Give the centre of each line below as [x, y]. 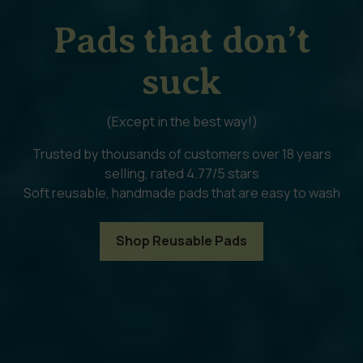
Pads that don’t [181, 40]
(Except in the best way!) [181, 121]
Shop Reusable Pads [181, 241]
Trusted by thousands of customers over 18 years [181, 154]
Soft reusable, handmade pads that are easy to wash [181, 192]
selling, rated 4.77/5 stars [181, 173]
